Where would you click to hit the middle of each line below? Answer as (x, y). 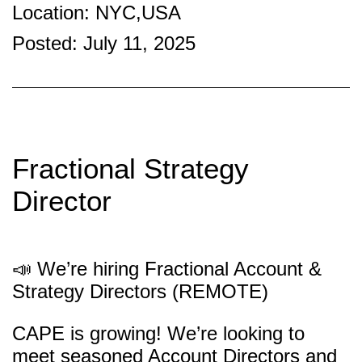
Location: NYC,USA (97, 13)
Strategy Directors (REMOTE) (140, 292)
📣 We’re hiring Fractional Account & (167, 269)
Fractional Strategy (130, 169)
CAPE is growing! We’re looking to (158, 334)
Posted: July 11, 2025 (104, 44)
